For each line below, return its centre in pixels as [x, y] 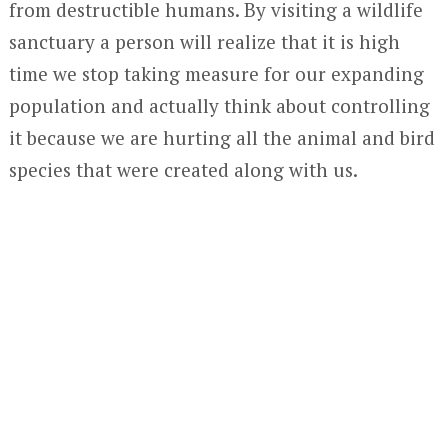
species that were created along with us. [183, 169]
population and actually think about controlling [219, 105]
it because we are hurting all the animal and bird [221, 137]
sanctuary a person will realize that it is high [204, 41]
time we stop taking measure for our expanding [216, 73]
